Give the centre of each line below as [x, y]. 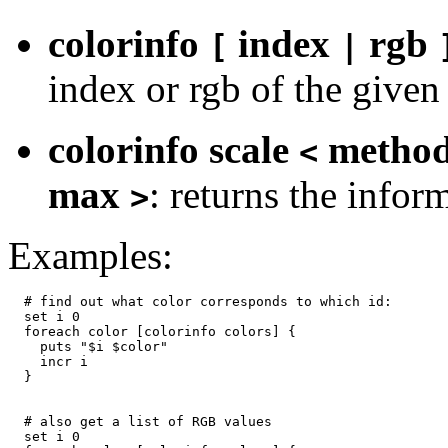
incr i [48, 361]
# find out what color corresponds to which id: [200, 301]
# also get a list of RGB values [140, 421]
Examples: [90, 255]
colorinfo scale [173, 149]
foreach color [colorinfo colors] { [152, 331]
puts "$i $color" [88, 346]
